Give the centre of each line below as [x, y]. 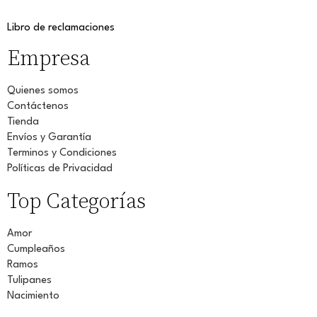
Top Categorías [76, 201]
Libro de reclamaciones [61, 28]
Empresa [48, 58]
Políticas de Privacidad [60, 168]
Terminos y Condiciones [62, 153]
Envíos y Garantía [49, 137]
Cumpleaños [36, 249]
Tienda [23, 122]
